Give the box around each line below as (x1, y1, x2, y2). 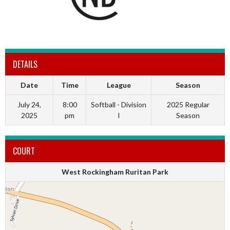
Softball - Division (91, 100, 146, 109)
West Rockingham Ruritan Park (62, 167, 168, 177)
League (106, 81, 131, 90)
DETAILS (13, 58, 37, 71)
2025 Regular (166, 100, 209, 109)
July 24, (17, 100, 41, 109)
